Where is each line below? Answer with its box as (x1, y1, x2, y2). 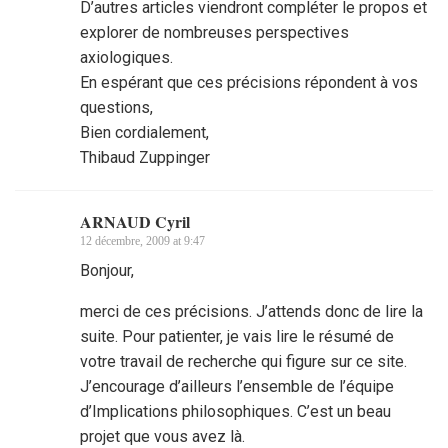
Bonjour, (80, 261, 134, 281)
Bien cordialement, (80, 123, 209, 143)
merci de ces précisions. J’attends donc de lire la (80, 302, 423, 322)
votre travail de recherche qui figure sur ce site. (80, 352, 407, 372)
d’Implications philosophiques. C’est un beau (80, 402, 391, 422)
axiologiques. (80, 48, 173, 68)
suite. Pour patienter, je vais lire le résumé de (80, 327, 394, 347)
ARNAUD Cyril (80, 210, 190, 234)
